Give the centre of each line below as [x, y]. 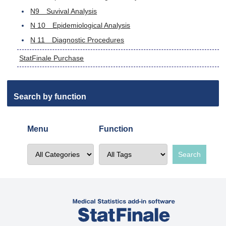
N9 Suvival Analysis [64, 11]
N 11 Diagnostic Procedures [77, 40]
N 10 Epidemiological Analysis [80, 25]
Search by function [50, 97]
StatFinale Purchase [52, 58]
